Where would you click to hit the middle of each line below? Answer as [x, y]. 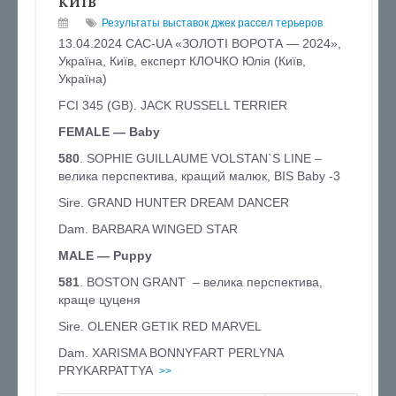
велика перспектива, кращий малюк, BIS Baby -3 [199, 176]
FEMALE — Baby [109, 132]
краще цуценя [99, 300]
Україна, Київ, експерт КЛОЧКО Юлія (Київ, [182, 61]
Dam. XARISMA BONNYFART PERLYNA [171, 353]
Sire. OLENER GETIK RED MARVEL [160, 326]
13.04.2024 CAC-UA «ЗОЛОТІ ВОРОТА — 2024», [200, 43]
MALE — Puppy [105, 255]
